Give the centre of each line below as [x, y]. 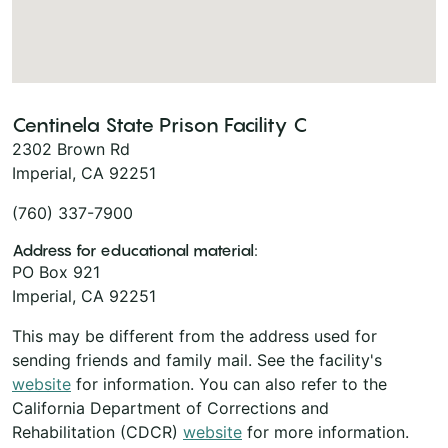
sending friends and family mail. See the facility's [197, 359]
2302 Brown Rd [71, 148]
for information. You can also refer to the [229, 383]
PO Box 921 [56, 271]
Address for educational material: [135, 249]
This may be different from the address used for [194, 335]
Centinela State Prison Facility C [159, 124]
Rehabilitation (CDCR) [97, 431]
